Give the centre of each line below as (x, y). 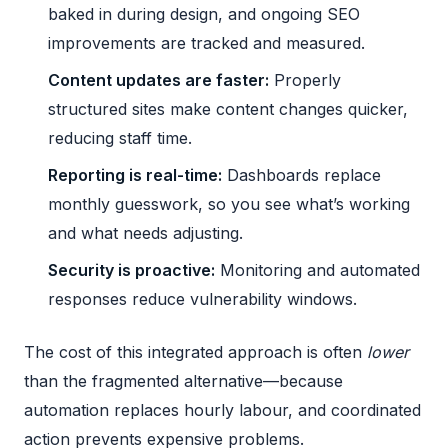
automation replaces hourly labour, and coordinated (222, 409)
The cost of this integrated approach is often (195, 351)
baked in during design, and (154, 13)
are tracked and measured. (260, 42)
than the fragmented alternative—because (183, 380)
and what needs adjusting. (145, 232)
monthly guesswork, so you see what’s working (229, 203)
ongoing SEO (310, 13)
